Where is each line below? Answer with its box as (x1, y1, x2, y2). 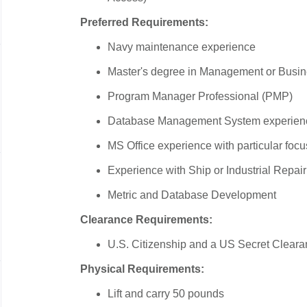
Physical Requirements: (80, 263, 204, 275)
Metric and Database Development (108, 189, 282, 201)
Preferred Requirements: (80, 16, 208, 28)
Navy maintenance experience (108, 41, 256, 53)
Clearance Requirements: (80, 214, 212, 225)
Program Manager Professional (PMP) (108, 90, 293, 102)
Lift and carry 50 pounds (108, 288, 224, 299)
